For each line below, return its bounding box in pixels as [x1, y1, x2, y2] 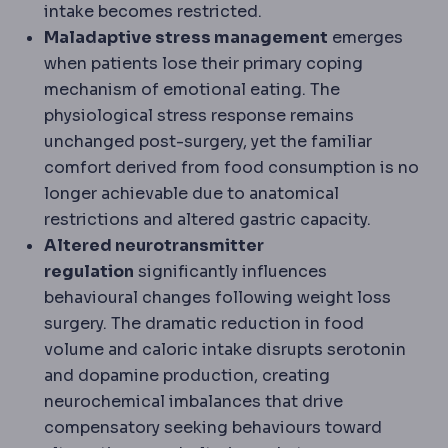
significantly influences [134, 260, 327, 282]
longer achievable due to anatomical [44, 182, 339, 204]
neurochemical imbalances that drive [44, 390, 343, 412]
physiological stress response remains [44, 104, 354, 126]
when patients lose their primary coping [44, 52, 363, 74]
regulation [44, 260, 134, 282]
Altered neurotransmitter [44, 234, 264, 256]
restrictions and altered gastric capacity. [44, 208, 371, 230]
